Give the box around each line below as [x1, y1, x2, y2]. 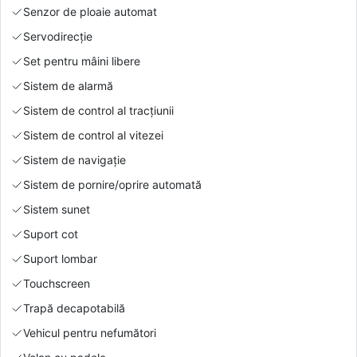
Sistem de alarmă [23, 78, 113, 92]
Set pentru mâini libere [23, 53, 140, 68]
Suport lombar [23, 251, 97, 265]
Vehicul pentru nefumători [23, 325, 156, 339]
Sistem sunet [23, 202, 90, 216]
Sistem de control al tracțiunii [23, 103, 174, 117]
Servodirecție [23, 29, 92, 43]
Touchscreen [23, 276, 90, 290]
